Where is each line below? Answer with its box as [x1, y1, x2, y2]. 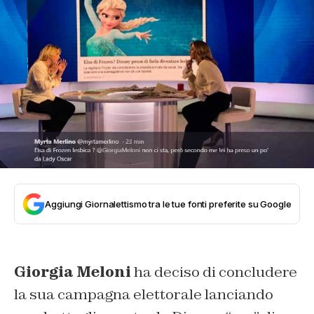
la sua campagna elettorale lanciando [14, 285, 273, 304]
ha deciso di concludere [131, 263, 297, 282]
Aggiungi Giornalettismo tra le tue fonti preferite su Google [45, 198, 292, 210]
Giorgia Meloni [14, 263, 131, 282]
